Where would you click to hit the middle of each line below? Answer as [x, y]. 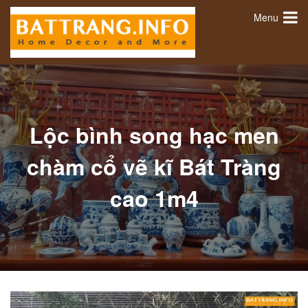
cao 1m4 [154, 198]
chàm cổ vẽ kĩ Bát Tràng [154, 166]
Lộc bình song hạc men [154, 134]
